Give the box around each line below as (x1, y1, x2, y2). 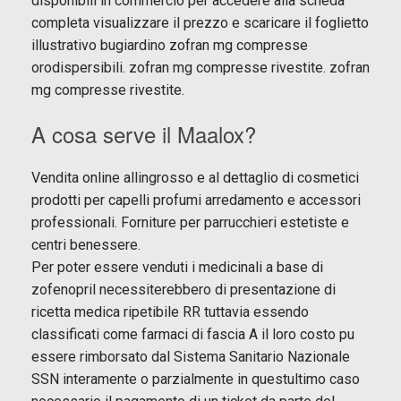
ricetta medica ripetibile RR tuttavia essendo (31, 303, 309, 320)
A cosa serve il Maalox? (31, 117, 256, 149)
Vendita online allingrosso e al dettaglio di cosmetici (31, 168, 359, 186)
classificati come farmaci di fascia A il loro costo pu (31, 325, 354, 343)
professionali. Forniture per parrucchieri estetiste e (31, 213, 349, 231)
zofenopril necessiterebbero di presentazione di (31, 280, 336, 298)
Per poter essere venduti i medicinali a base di (31, 258, 323, 276)
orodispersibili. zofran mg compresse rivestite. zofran (31, 58, 370, 76)
